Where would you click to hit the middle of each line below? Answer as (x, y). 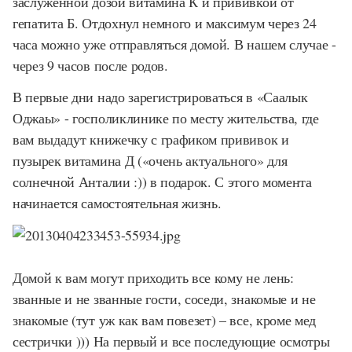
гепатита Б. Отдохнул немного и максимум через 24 (165, 22)
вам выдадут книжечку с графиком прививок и (151, 139)
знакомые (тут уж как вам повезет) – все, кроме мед (164, 319)
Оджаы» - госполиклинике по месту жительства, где (166, 118)
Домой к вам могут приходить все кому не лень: (153, 277)
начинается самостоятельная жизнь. (117, 203)
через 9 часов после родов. (90, 65)
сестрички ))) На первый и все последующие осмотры (171, 341)
